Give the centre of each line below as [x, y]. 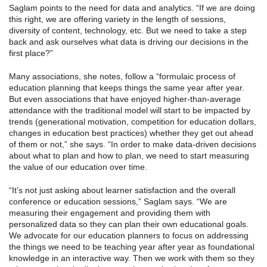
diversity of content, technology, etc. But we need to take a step [128, 31]
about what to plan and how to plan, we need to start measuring [129, 156]
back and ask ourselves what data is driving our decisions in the [129, 42]
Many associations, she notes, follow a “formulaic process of [122, 77]
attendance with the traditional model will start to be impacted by [130, 111]
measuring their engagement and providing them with [110, 213]
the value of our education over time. [78, 167]
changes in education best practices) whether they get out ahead [131, 133]
